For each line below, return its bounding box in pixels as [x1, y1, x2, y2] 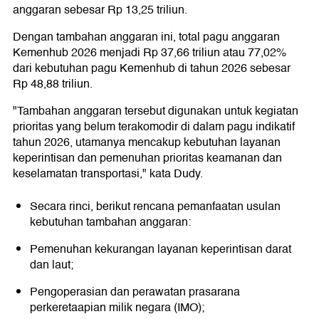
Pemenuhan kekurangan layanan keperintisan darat [30, 240, 291, 259]
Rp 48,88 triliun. [13, 75, 93, 94]
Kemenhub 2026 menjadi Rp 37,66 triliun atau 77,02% [13, 43, 286, 63]
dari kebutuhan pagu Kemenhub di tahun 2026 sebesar [13, 59, 291, 78]
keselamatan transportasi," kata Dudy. [13, 164, 203, 184]
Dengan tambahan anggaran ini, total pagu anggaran [13, 28, 280, 47]
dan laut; [30, 256, 73, 275]
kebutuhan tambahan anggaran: [30, 213, 191, 232]
